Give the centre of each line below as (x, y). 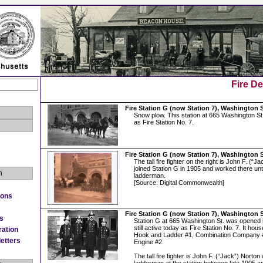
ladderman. (150, 176)
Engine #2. (149, 242)
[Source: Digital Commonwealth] (179, 183)
